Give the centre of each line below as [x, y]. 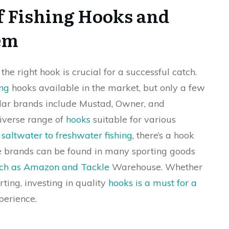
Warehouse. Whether [156, 167]
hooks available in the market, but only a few [107, 88]
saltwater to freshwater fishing [67, 135]
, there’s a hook [163, 135]
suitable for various [133, 119]
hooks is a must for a [153, 183]
